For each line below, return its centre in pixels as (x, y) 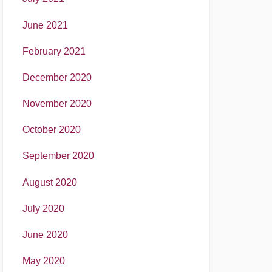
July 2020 (43, 208)
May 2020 (44, 261)
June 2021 (45, 25)
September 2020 (58, 156)
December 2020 (57, 77)
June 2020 (45, 235)
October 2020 (52, 130)
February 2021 (54, 51)
